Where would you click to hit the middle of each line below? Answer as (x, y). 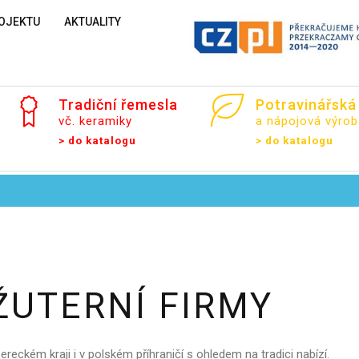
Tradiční (88, 105)
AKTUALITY (92, 22)
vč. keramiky (95, 121)
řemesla (149, 105)
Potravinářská (306, 105)
